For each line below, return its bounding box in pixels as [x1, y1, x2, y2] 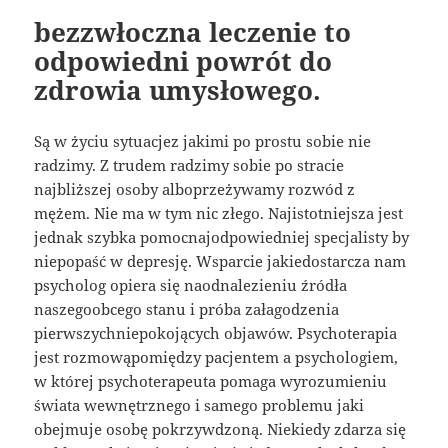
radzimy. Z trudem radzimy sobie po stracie [34, 155, 345, 176]
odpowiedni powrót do [34, 43, 333, 80]
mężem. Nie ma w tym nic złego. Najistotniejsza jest [34, 203, 404, 224]
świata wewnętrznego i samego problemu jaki [34, 395, 365, 416]
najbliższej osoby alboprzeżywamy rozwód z [34, 179, 356, 200]
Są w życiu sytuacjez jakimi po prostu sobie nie [34, 131, 372, 152]
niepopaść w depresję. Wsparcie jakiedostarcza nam [34, 251, 407, 272]
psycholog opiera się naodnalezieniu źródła [34, 275, 348, 296]
